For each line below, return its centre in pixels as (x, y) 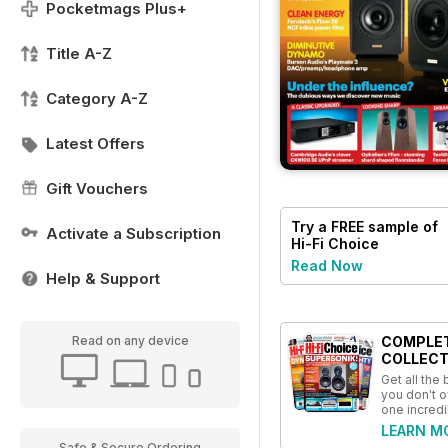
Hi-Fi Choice (335, 243)
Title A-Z (79, 53)
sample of (401, 226)
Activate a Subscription (133, 233)
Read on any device (130, 340)
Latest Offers (95, 143)
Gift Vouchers (97, 188)
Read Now (327, 265)
